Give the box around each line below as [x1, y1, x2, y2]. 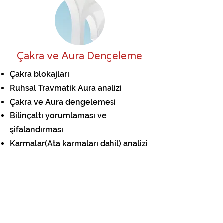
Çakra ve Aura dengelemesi [10, 97, 116, 107]
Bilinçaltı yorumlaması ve [10, 111, 107, 120]
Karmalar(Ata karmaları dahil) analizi [10, 139, 148, 148]
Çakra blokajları [10, 69, 69, 79]
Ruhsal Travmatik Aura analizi [10, 83, 122, 93]
